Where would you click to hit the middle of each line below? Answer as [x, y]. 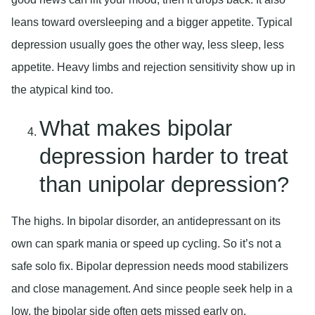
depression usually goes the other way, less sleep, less [148, 44]
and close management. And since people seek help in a [152, 288]
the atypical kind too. [62, 89]
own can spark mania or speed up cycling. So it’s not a [146, 243]
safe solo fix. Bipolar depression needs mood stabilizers [150, 266]
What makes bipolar [136, 128]
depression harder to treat [164, 156]
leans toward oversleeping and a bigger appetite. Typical [152, 22]
